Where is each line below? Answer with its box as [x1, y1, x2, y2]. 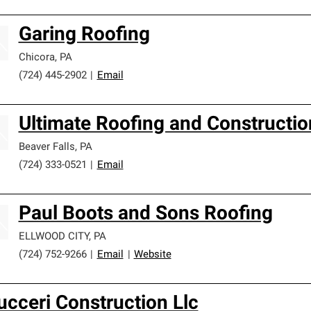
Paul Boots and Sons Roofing [18, 205, 273, 224]
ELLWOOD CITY [18, 232, 89, 242]
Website [133, 250, 171, 260]
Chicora [18, 53, 55, 63]
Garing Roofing [18, 26, 150, 45]
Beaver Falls [18, 142, 75, 153]
